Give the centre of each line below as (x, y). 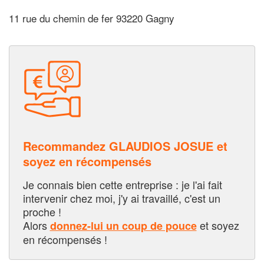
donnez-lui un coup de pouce (123, 225)
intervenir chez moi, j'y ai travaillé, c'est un (121, 198)
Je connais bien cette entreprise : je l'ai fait (122, 184)
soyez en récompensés (87, 161)
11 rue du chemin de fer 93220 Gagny (92, 18)
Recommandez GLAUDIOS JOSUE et (125, 146)
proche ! (42, 211)
